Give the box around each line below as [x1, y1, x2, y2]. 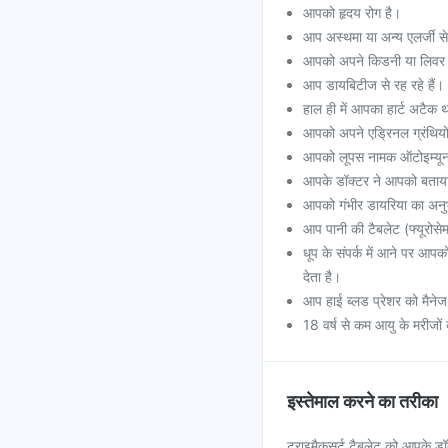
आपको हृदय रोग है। [303, 4, 401, 21]
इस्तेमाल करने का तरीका [287, 391, 438, 412]
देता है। [303, 268, 341, 285]
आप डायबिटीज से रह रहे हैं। [303, 76, 444, 93]
